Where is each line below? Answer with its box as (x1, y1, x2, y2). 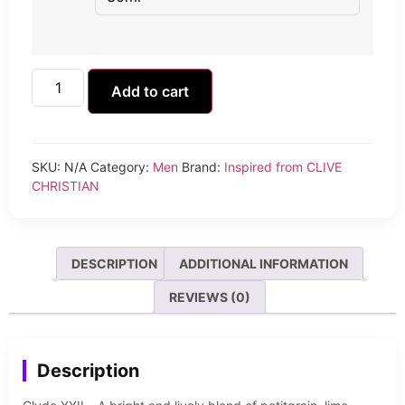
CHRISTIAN (32, 177, 99, 193)
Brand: (182, 158, 224, 174)
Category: (90, 158, 153, 174)
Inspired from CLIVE (224, 158, 342, 174)
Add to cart (111, 81, 190, 100)
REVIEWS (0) (169, 288, 250, 305)
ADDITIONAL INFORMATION (179, 255, 348, 271)
